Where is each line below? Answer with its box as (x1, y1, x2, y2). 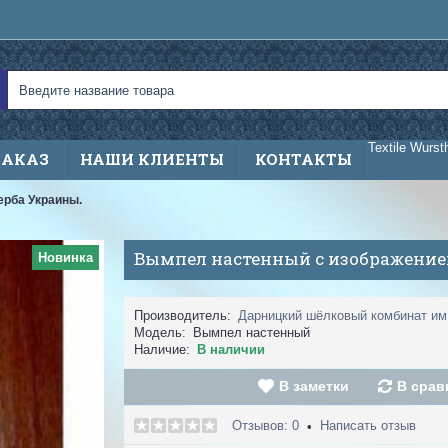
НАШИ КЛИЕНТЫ (80, 149, 224, 169)
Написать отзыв (320, 418, 416, 433)
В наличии (197, 342, 265, 357)
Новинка (38, 250, 93, 265)
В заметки (278, 378, 349, 394)
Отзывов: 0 (232, 418, 299, 433)
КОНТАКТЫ (255, 149, 352, 169)
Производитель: (134, 308, 231, 323)
